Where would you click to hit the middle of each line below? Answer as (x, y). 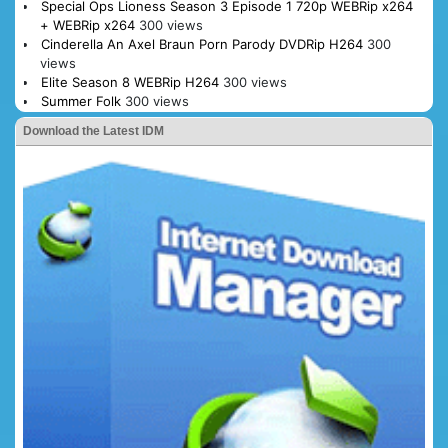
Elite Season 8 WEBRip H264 (129, 81)
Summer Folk (80, 100)
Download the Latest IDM (93, 130)
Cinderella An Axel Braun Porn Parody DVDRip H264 (201, 43)
